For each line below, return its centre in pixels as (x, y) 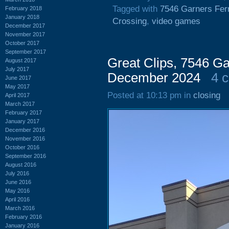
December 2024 (154, 78)
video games (176, 21)
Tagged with (136, 9)
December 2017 (25, 25)
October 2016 (22, 147)
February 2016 (24, 216)
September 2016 (26, 156)
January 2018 (22, 17)
